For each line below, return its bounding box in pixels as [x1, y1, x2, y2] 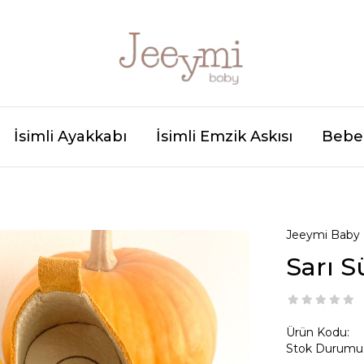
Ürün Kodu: [285, 325, 349, 340]
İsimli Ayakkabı [14, 128, 127, 145]
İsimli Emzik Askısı [156, 128, 292, 145]
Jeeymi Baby [285, 227, 360, 242]
